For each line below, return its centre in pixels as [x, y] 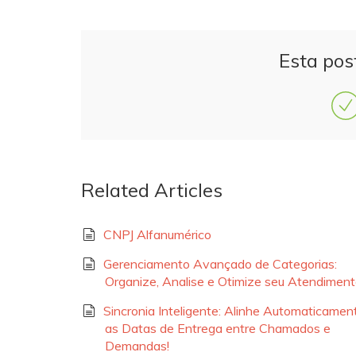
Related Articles [152, 190]
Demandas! [137, 346]
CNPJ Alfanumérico [157, 235]
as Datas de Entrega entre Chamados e [218, 329]
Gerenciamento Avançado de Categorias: [220, 264]
